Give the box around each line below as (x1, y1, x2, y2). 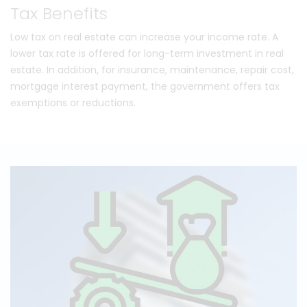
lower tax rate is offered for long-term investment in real (10, 47, 284, 61)
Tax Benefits (10, 2, 108, 25)
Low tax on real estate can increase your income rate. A (10, 30, 278, 45)
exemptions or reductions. (10, 96, 136, 110)
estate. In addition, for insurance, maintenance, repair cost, (10, 63, 294, 77)
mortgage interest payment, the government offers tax (10, 79, 280, 94)
